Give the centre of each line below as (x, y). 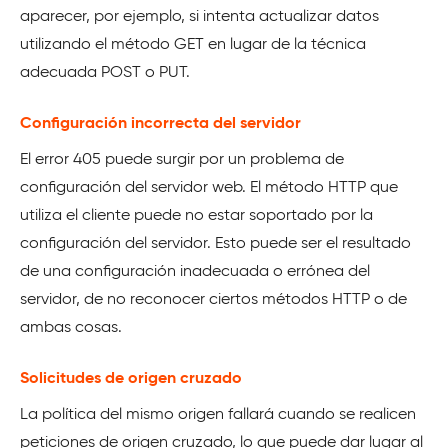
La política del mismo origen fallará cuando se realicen (218, 415)
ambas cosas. (71, 328)
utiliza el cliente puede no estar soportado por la (196, 216)
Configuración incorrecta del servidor (160, 124)
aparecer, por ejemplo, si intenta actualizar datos (199, 17)
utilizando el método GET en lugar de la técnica (193, 45)
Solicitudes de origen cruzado (131, 379)
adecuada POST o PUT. (105, 73)
